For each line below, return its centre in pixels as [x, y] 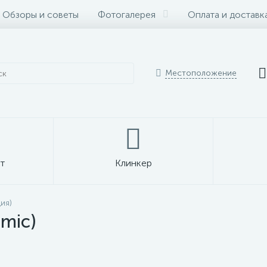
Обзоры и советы [41, 14]
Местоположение [201, 73]
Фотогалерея [127, 14]
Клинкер [133, 163]
